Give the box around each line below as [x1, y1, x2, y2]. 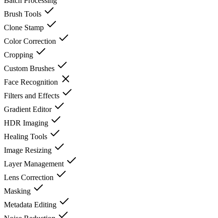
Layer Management [4, 159, 66, 168]
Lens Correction [4, 173, 55, 182]
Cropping [4, 50, 35, 59]
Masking [4, 186, 33, 195]
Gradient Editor [4, 105, 54, 113]
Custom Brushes [4, 64, 56, 73]
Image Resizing [4, 145, 54, 154]
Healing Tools [4, 132, 49, 141]
